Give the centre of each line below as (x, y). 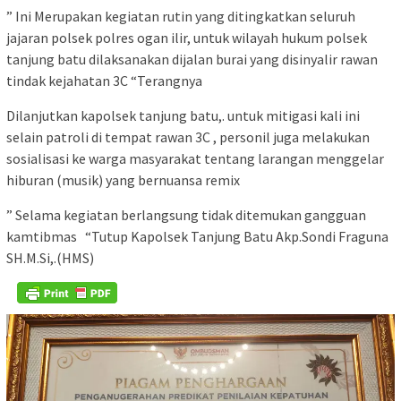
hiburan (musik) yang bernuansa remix (123, 179)
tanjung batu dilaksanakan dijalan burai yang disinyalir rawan (192, 59)
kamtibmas (43, 236)
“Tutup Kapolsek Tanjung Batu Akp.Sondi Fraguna (237, 236)
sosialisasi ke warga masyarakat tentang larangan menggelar (195, 158)
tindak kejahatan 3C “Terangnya (104, 80)
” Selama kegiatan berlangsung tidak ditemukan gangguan (186, 214)
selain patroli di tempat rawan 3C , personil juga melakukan (188, 137)
